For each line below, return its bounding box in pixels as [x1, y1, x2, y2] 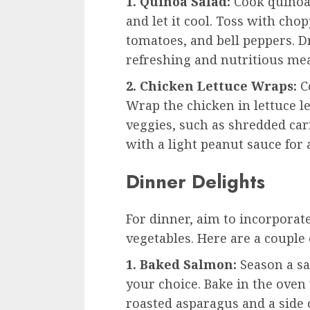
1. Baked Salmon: [126, 256, 237, 273]
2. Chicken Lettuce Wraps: [126, 77, 297, 95]
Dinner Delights [126, 167, 265, 195]
